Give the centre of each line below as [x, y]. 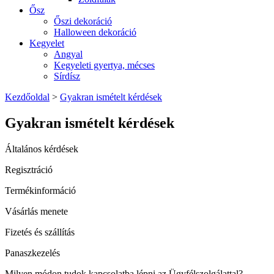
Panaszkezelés [32, 253]
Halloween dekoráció [95, 32]
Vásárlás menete [36, 212]
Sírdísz [67, 76]
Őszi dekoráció [83, 21]
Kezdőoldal [27, 97]
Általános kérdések [42, 149]
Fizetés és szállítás [40, 232]
